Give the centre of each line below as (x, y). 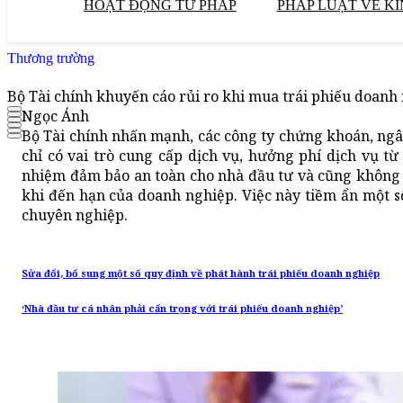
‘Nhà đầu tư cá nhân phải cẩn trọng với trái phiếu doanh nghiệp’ (182, 309)
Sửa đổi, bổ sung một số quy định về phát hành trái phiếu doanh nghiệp (201, 274)
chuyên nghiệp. (75, 215)
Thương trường (51, 58)
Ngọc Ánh (55, 116)
